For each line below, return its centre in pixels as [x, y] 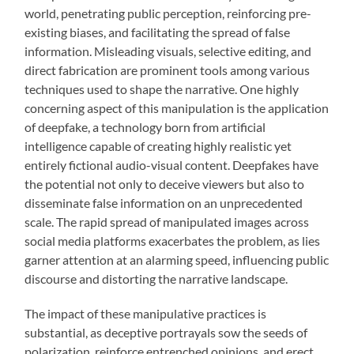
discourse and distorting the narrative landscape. [156, 279]
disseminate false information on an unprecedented [164, 203]
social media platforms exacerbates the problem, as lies [173, 241]
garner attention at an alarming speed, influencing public [177, 260]
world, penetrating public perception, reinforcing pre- [168, 13]
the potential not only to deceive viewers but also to [165, 184]
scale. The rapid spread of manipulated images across [167, 222]
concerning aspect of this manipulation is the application [177, 108]
